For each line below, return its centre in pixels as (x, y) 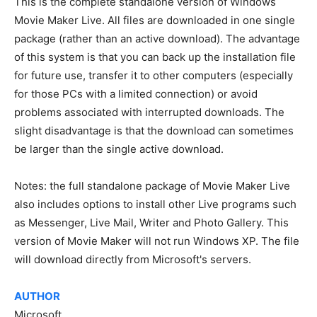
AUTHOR (37, 296)
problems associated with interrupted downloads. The (149, 112)
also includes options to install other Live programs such (155, 204)
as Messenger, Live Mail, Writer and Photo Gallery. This (151, 223)
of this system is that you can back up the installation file (155, 57)
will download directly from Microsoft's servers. (133, 259)
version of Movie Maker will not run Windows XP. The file (157, 241)
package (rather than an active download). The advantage (157, 39)
